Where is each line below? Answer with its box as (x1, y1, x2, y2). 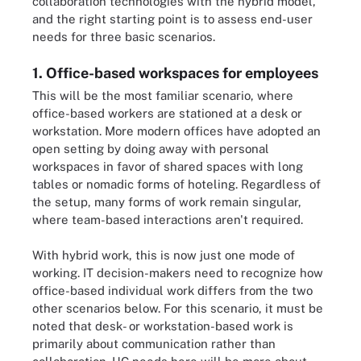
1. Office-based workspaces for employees (32, 64, 318, 81)
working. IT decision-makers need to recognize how (32, 266, 323, 280)
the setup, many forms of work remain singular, (32, 194, 301, 209)
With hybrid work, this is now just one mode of (32, 248, 295, 262)
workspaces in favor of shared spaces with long (32, 159, 303, 173)
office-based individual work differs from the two (32, 284, 313, 297)
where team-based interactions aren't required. (32, 212, 303, 226)
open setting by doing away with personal (32, 141, 269, 156)
